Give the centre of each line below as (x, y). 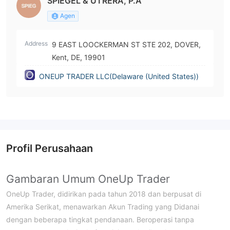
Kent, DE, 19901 (79, 57)
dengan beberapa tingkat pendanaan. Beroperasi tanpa (100, 219)
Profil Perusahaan (50, 148)
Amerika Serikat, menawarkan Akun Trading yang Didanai (103, 206)
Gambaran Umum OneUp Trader (88, 179)
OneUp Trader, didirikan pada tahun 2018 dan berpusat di (104, 194)
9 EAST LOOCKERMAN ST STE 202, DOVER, (126, 44)
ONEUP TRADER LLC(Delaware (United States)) (119, 76)
